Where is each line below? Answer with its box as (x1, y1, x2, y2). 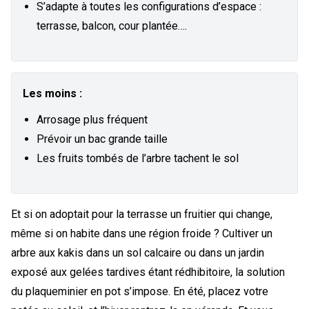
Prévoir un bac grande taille (37, 132, 168, 146)
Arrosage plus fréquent (37, 112, 148, 126)
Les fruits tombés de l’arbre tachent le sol (37, 151, 239, 165)
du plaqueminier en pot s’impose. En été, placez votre (11, 284, 268, 298)
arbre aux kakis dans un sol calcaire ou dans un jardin (11, 246, 264, 259)
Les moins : (23, 86, 82, 100)
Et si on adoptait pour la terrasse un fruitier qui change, (11, 207, 272, 221)
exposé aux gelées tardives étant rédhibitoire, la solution (11, 265, 285, 279)
